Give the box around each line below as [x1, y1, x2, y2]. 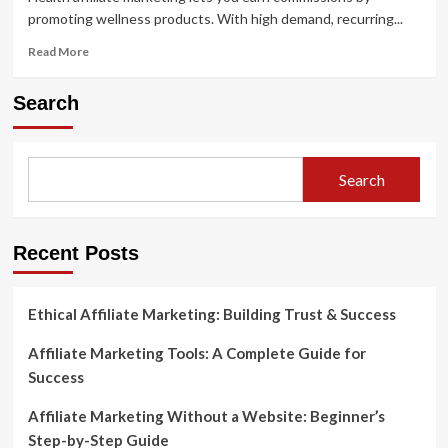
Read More [27, 44, 89, 59]
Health [87, 98, 125, 113]
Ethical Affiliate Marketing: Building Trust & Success [27, 305, 396, 323]
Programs [87, 155, 143, 170]
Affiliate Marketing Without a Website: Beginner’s [27, 407, 385, 425]
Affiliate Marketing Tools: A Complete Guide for [27, 344, 366, 362]
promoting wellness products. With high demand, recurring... [27, 10, 403, 27]
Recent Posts [12, 242, 139, 264]
